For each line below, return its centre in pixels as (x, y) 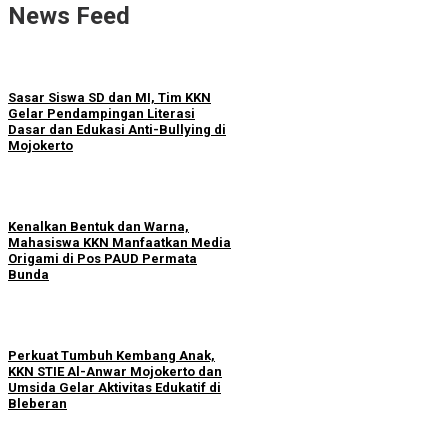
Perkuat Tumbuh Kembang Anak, (111, 356)
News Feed (69, 16)
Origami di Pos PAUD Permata (102, 258)
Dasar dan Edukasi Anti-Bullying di (117, 129)
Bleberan (37, 404)
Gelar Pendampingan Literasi (101, 113)
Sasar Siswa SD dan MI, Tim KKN (109, 97)
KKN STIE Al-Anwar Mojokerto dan (115, 372)
